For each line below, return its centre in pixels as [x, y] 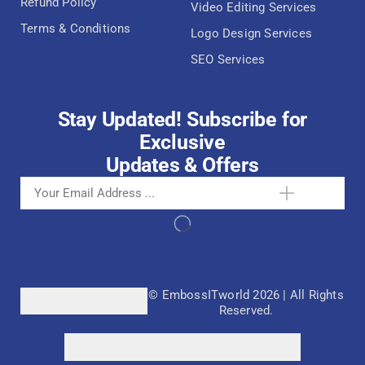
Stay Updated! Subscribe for [182, 119]
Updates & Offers [182, 165]
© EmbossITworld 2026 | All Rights [246, 295]
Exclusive [182, 142]
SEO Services [228, 59]
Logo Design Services [251, 33]
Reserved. [246, 310]
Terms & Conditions [76, 28]
